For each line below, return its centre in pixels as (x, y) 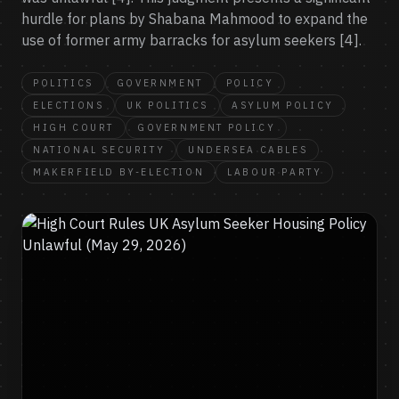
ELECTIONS (69, 105)
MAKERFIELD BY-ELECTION (119, 172)
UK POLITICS (168, 105)
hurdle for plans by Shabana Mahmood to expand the (195, 19)
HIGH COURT (73, 127)
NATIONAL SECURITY (99, 150)
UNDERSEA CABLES (248, 150)
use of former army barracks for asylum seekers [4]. (191, 40)
